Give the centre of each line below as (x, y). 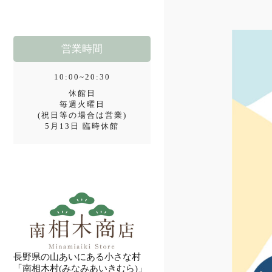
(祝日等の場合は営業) (82, 115)
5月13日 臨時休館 (82, 126)
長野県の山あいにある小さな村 (77, 257)
